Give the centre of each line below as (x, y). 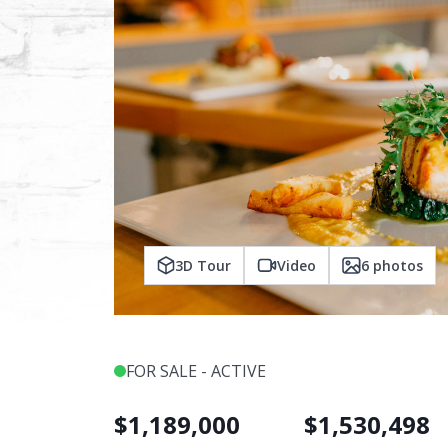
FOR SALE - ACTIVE (196, 371)
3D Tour (203, 265)
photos (396, 265)
